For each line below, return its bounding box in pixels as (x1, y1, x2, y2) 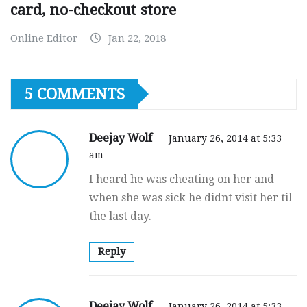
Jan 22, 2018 (108, 32, 166, 45)
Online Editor (10, 32, 77, 45)
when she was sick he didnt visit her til (89, 191, 292, 204)
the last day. (89, 209, 151, 223)
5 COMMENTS (25, 85, 125, 103)
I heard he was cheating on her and (89, 172, 274, 186)
